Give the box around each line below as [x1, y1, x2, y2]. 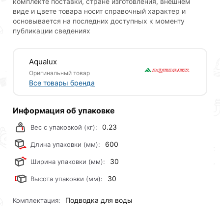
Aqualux [29, 56, 57, 66]
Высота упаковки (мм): [30, 175, 103, 183]
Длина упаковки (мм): [30, 140, 101, 149]
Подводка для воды [65, 196, 133, 205]
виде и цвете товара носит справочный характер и [13, 7, 186, 16]
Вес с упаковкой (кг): [30, 123, 98, 132]
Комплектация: [13, 196, 61, 205]
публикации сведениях [13, 27, 91, 35]
